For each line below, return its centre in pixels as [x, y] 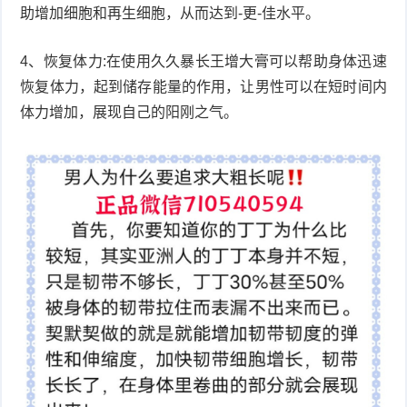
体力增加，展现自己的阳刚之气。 [129, 112]
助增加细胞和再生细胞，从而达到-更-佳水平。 [170, 13]
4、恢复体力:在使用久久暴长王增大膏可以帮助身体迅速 [203, 61]
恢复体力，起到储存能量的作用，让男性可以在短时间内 [203, 86]
